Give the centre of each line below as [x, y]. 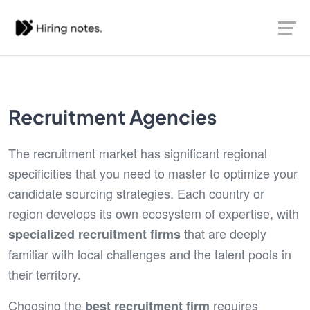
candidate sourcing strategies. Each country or [136, 193]
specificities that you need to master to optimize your [153, 173]
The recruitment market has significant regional [138, 153]
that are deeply [224, 233]
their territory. [45, 274]
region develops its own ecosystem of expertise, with [154, 213]
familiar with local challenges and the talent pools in [150, 254]
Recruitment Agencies [112, 117]
